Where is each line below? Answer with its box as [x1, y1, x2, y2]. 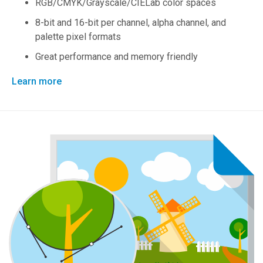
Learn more [12, 76, 62, 87]
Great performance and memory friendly [35, 51, 198, 63]
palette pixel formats [35, 31, 121, 43]
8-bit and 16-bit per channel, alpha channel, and [35, 17, 226, 29]
